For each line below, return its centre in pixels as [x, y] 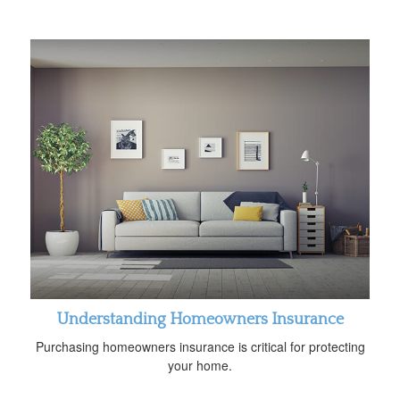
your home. [200, 366]
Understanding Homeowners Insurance [200, 320]
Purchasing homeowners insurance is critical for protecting [200, 347]
